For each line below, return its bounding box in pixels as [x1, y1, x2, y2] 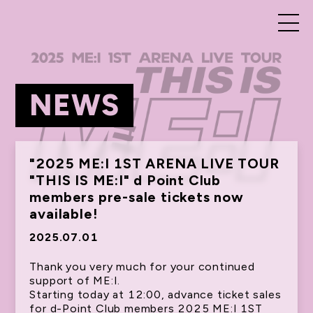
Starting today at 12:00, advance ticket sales [29, 288, 282, 301]
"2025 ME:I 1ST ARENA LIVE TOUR [29, 155, 279, 172]
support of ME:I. [29, 274, 121, 287]
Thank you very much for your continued [29, 260, 255, 273]
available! [29, 205, 98, 222]
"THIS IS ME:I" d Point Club [29, 172, 221, 189]
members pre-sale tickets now [29, 189, 244, 205]
